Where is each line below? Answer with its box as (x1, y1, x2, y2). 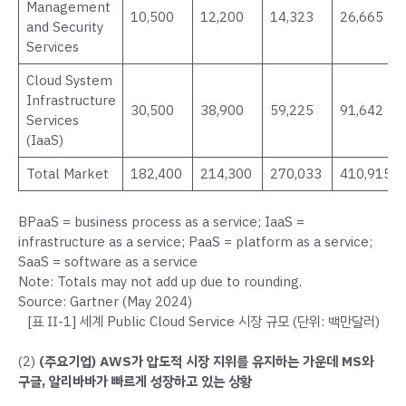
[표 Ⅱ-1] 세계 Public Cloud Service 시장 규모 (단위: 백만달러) (26, 311, 380, 332)
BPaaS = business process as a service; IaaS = (18, 211, 304, 232)
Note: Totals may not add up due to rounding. (18, 271, 302, 292)
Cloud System (25, 71, 112, 92)
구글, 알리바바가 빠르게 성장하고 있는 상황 (18, 372, 252, 392)
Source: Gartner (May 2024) (18, 291, 192, 312)
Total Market (25, 164, 109, 185)
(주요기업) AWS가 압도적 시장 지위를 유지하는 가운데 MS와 (39, 352, 373, 372)
